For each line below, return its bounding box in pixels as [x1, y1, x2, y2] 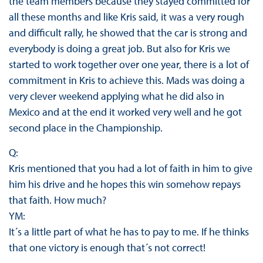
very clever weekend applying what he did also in [8, 89, 224, 103]
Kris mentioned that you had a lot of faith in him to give [8, 161, 252, 176]
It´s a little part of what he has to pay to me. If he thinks [8, 225, 249, 239]
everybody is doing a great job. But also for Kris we [8, 42, 230, 56]
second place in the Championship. [8, 121, 163, 135]
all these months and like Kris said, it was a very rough [8, 10, 244, 24]
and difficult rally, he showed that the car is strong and [8, 26, 247, 40]
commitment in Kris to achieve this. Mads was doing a [8, 73, 245, 87]
